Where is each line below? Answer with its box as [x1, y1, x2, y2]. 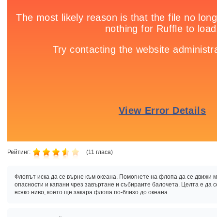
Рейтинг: [7, 149, 31, 155]
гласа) [94, 149, 113, 155]
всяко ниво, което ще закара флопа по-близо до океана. [15, 189, 169, 196]
